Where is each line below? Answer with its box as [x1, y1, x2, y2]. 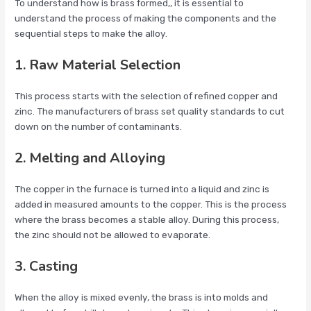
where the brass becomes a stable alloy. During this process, [15, 214, 280, 226]
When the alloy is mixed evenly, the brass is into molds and [15, 291, 269, 303]
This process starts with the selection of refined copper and [15, 90, 278, 102]
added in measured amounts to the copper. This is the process [15, 199, 287, 210]
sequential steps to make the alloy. [15, 28, 168, 40]
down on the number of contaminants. [15, 121, 183, 133]
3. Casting [15, 256, 78, 276]
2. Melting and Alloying [15, 149, 166, 168]
